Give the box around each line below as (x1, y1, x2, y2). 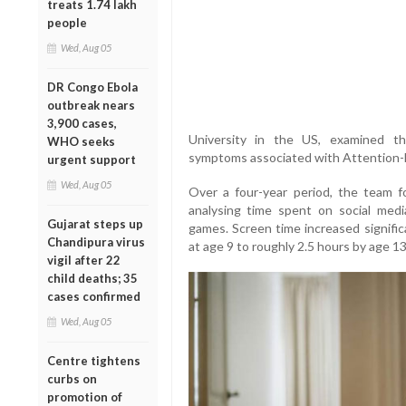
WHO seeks (47, 133, 115, 149)
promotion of (47, 389, 122, 404)
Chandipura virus (47, 234, 145, 249)
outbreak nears (47, 97, 135, 112)
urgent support (47, 151, 136, 167)
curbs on (47, 371, 97, 386)
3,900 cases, (47, 115, 117, 130)
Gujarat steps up (47, 216, 143, 231)
